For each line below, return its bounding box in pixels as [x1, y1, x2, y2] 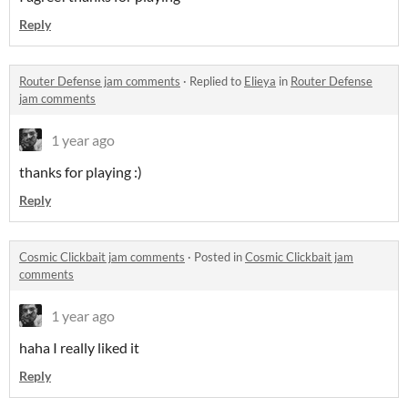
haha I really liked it [19, 339, 139, 357]
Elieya [244, 74, 276, 89]
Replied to [189, 74, 244, 89]
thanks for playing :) [19, 163, 142, 181]
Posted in [194, 250, 245, 265]
